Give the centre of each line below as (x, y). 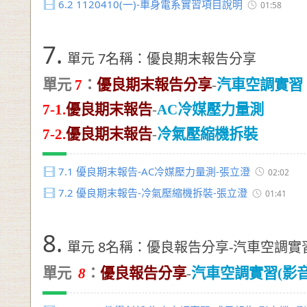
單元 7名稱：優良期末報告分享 (162, 58)
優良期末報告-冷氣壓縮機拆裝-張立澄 (162, 193)
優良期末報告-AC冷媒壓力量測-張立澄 (163, 171)
